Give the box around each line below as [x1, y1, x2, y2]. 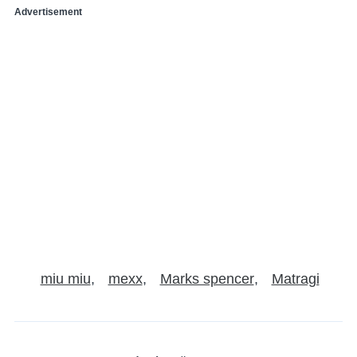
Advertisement [14, 6, 82, 18]
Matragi [271, 270, 320, 287]
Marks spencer [159, 270, 254, 287]
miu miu [40, 270, 91, 287]
